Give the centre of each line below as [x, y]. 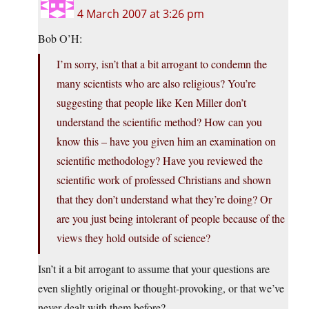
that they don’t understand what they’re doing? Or [164, 199]
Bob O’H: [60, 39]
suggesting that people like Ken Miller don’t [151, 103]
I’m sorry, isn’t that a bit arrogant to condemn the [162, 64]
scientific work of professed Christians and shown [164, 180]
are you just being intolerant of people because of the [171, 219]
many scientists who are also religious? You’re [156, 83]
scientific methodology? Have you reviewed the [160, 161]
